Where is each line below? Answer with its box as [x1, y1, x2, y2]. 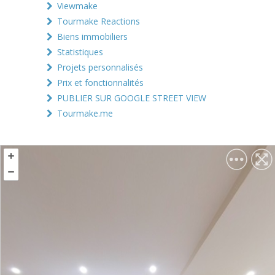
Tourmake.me [57, 107, 113, 119]
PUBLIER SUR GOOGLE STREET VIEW [57, 91, 206, 104]
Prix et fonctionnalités [57, 76, 144, 88]
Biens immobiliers [57, 30, 128, 42]
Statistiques [57, 45, 103, 58]
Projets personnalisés [57, 61, 143, 73]
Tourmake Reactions [57, 15, 140, 27]
